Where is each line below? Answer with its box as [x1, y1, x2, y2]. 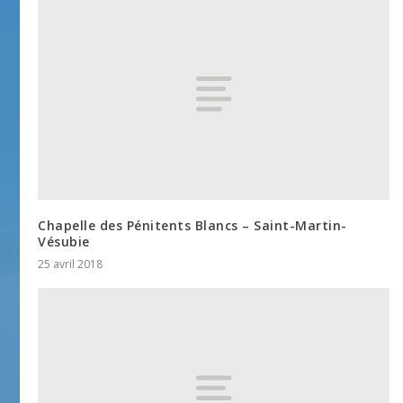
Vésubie [38, 232, 90, 250]
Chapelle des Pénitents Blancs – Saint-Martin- [38, 216, 347, 234]
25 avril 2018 [38, 255, 103, 272]
